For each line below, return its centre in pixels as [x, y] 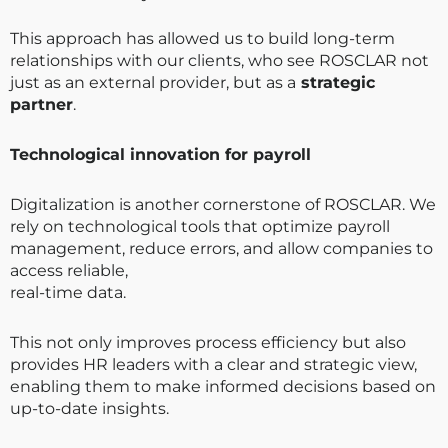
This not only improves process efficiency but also [208, 342]
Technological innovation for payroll [160, 154]
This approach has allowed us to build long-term [202, 38]
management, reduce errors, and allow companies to [221, 248]
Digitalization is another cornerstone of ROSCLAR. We [223, 204]
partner [41, 104]
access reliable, [69, 270]
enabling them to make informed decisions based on [223, 386]
